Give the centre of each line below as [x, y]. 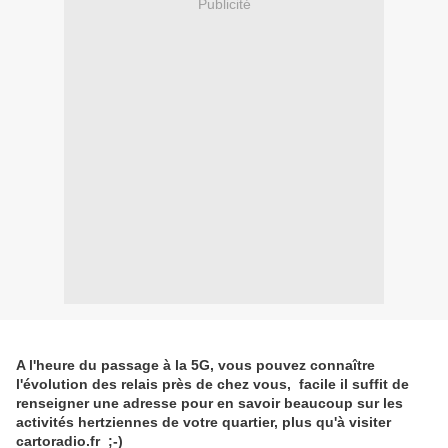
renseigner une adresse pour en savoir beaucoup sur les [209, 403]
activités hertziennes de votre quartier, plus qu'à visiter [203, 422]
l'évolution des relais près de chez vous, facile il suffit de [212, 384]
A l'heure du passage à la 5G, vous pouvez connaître [195, 365]
